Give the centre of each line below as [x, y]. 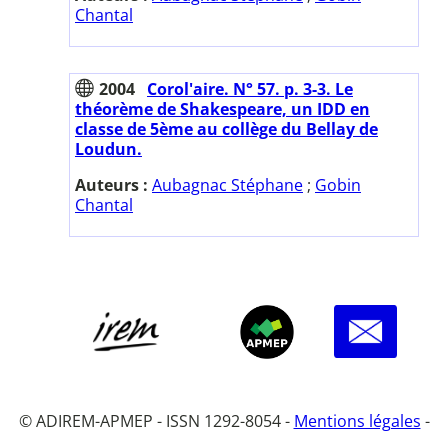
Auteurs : [113, 184]
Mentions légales [357, 420]
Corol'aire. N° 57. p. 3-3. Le [250, 88]
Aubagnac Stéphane [227, 184]
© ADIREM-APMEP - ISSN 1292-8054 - [156, 420]
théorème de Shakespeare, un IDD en [222, 108]
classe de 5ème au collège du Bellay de [226, 128]
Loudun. [108, 148]
